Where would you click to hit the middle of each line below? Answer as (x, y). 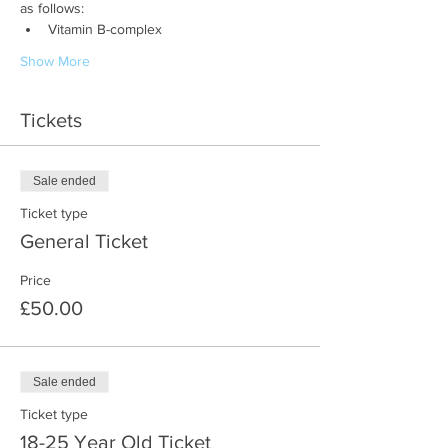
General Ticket (84, 241)
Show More (55, 61)
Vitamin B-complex (105, 29)
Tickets (51, 120)
